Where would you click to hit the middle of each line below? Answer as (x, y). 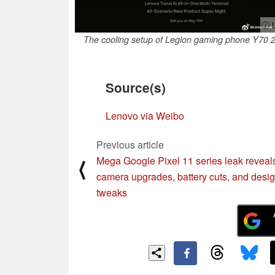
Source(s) (136, 87)
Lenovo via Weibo (145, 115)
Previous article (130, 144)
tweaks (112, 192)
